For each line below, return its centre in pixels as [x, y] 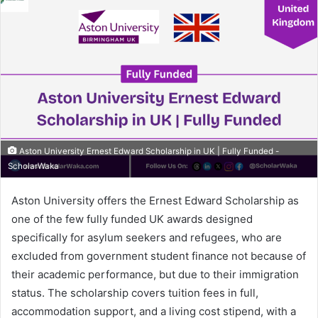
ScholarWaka [33, 166]
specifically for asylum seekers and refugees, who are [147, 237]
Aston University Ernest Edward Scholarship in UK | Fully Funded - [148, 151]
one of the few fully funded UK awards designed [132, 219]
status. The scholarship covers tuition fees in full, [135, 292]
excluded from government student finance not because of [159, 256]
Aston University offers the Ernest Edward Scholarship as [155, 200]
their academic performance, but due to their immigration [155, 274]
